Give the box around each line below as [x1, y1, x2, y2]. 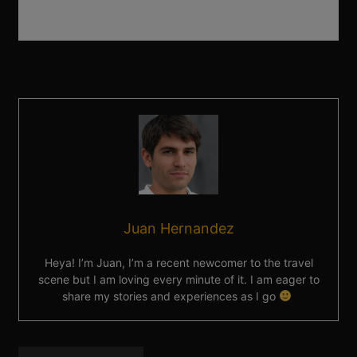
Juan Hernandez [123, 220, 234, 237]
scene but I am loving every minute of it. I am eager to [37, 273, 320, 287]
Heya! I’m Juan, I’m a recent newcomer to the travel [44, 256, 313, 270]
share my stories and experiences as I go [62, 289, 280, 304]
